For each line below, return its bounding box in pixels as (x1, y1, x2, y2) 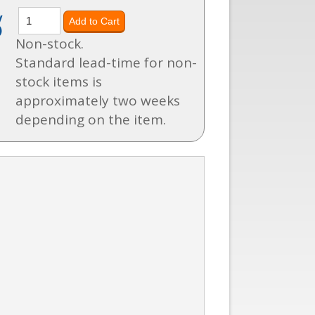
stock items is (15, 72, 103, 91)
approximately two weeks (15, 91, 181, 110)
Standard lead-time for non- (15, 53, 198, 72)
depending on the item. (15, 110, 167, 129)
